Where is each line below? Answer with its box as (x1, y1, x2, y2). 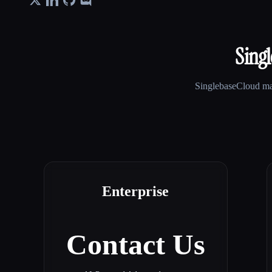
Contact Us (66, 228, 205, 261)
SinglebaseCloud (194, 81, 260, 92)
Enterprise (102, 183, 169, 200)
